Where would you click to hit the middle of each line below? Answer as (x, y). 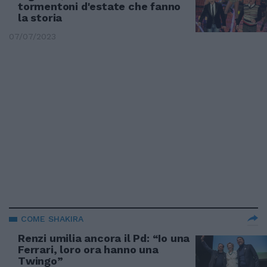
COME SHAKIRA (52, 219)
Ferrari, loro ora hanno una (88, 249)
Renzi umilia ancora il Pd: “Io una (104, 238)
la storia (40, 18)
